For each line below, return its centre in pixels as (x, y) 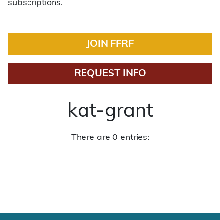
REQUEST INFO (110, 73)
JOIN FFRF (110, 44)
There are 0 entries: (110, 137)
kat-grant (110, 112)
